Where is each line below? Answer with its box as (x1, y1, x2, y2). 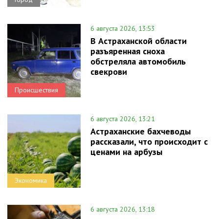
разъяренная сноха (90, 45, 165, 57)
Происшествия (15, 85, 58, 94)
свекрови (90, 66, 127, 77)
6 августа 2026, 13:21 (90, 114, 155, 123)
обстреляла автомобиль (90, 55, 186, 67)
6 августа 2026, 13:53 (90, 23, 155, 33)
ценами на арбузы (90, 146, 162, 157)
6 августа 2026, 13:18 (90, 204, 155, 214)
